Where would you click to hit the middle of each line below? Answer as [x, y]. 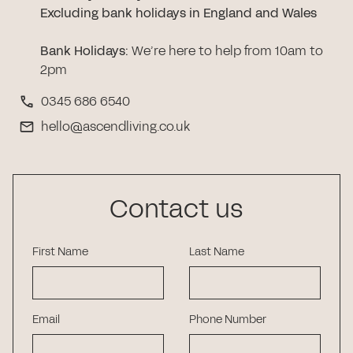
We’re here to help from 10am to [225, 50]
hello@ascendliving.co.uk [115, 126]
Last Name [217, 251]
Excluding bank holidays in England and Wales [178, 13]
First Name [60, 251]
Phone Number [228, 319]
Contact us [176, 209]
